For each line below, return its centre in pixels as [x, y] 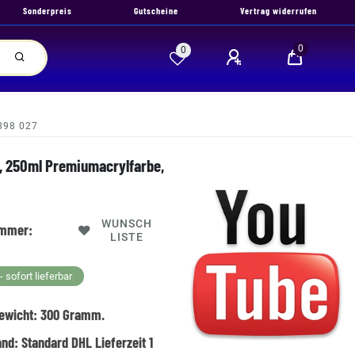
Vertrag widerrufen [279, 10]
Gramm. [82, 314]
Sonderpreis [48, 10]
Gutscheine [156, 10]
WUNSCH [127, 224]
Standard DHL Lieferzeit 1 [88, 342]
